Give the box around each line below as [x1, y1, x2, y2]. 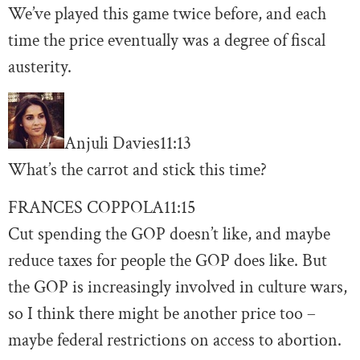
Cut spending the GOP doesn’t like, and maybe [8, 222, 330, 246]
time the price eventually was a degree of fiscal [8, 29, 325, 53]
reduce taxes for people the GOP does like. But [8, 248, 327, 272]
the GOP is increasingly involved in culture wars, [8, 275, 347, 299]
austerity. [8, 55, 72, 80]
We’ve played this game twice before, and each [8, 2, 326, 27]
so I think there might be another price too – [8, 301, 316, 325]
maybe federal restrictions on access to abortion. [8, 328, 342, 352]
